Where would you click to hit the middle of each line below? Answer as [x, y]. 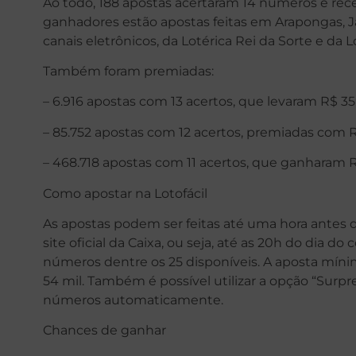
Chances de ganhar [104, 331]
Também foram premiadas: [128, 71]
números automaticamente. [133, 300]
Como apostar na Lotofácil [125, 193]
